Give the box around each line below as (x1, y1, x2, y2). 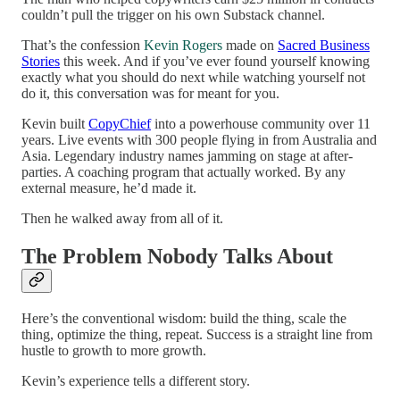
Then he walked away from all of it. (21, 210, 223, 226)
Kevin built (21, 115, 88, 131)
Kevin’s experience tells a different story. (21, 372, 250, 388)
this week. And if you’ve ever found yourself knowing (60, 53, 370, 69)
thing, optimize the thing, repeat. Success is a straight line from (21, 326, 372, 342)
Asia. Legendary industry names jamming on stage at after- (21, 147, 353, 163)
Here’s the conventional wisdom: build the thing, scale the (21, 310, 346, 326)
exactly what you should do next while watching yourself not (21, 69, 365, 85)
